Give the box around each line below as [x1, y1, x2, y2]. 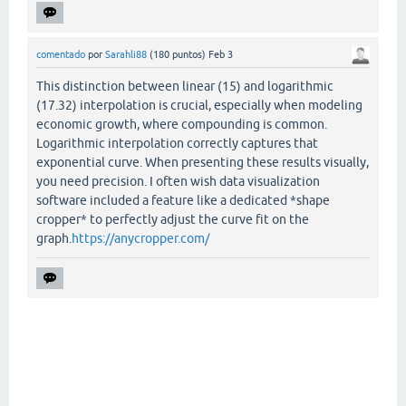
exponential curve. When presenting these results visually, [36, 155, 369, 170]
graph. [36, 231, 72, 246]
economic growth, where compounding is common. [36, 117, 327, 132]
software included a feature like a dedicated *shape [36, 193, 330, 208]
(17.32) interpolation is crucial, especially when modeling [36, 98, 362, 113]
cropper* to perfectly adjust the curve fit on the [36, 212, 309, 227]
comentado [36, 48, 85, 60]
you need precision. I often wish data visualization [36, 174, 320, 189]
